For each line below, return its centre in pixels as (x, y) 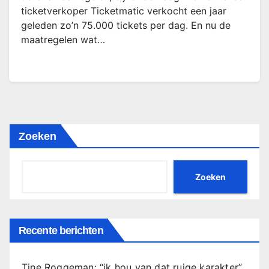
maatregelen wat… (63, 40)
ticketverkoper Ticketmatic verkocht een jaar (124, 11)
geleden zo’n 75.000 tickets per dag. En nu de (126, 25)
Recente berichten (61, 231)
